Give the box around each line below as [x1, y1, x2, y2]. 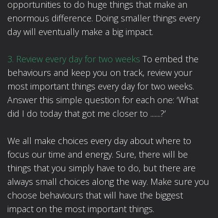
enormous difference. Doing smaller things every [7, 12, 200, 24]
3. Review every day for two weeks [7, 53, 140, 65]
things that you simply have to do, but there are [7, 162, 196, 174]
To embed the [140, 53, 199, 65]
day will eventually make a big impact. [7, 26, 153, 38]
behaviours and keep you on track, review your [7, 67, 192, 79]
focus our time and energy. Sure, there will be [7, 148, 188, 161]
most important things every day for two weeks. [7, 80, 194, 92]
